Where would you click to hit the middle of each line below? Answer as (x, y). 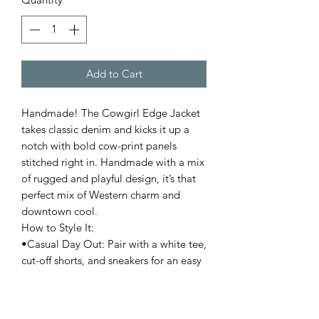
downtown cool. (59, 211)
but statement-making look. (87, 276)
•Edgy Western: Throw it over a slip (105, 293)
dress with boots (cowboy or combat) (109, 309)
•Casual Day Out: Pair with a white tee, (114, 244)
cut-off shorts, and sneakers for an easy (111, 260)
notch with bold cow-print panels (99, 145)
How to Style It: (58, 227)
